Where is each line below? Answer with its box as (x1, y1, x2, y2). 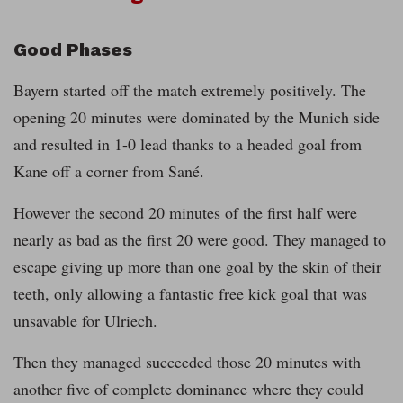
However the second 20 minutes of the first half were (13, 201, 357, 224)
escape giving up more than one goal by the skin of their (13, 255, 381, 278)
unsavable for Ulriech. (13, 309, 157, 332)
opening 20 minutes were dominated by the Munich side (13, 106, 380, 129)
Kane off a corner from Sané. (13, 160, 204, 183)
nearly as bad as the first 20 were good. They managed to (13, 228, 386, 251)
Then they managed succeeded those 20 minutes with (13, 351, 361, 373)
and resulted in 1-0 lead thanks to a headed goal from (13, 133, 362, 156)
